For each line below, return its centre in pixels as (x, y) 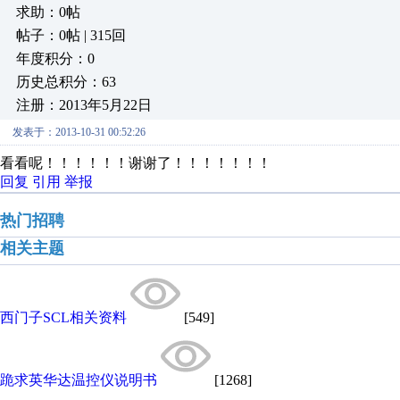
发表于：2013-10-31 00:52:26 (79, 132)
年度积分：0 (55, 58)
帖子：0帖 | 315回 (71, 35)
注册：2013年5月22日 (84, 105)
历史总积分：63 (66, 82)
